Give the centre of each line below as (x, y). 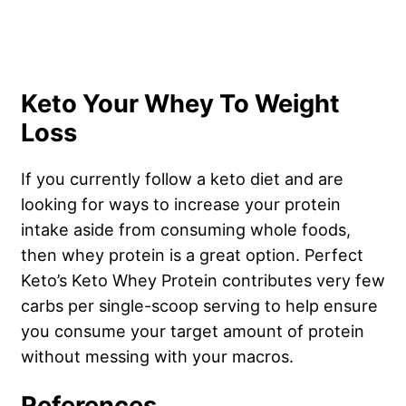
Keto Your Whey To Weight (180, 104)
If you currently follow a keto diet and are (182, 179)
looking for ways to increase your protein (181, 204)
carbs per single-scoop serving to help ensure (199, 306)
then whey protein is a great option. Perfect (192, 255)
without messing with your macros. (157, 357)
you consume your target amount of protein (193, 331)
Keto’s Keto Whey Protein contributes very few (203, 280)
